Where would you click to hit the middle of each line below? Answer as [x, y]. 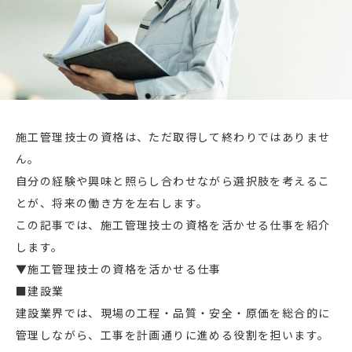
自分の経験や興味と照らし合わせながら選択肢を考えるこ [173, 181]
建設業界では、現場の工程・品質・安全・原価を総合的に [173, 313]
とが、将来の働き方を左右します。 [112, 203]
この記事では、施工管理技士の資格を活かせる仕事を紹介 [173, 225]
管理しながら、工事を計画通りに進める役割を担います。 [173, 335]
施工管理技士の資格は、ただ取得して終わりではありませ [173, 137]
